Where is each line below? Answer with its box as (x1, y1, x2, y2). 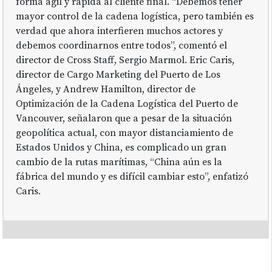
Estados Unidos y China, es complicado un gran (16, 141, 227, 154)
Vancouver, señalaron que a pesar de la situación (16, 112, 233, 124)
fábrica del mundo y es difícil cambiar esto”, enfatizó (16, 170, 249, 183)
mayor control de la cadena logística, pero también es (16, 10, 254, 22)
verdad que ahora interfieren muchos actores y (16, 24, 223, 37)
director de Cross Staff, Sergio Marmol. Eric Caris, (16, 53, 235, 66)
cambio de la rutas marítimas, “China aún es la (16, 155, 223, 168)
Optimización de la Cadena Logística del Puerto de (16, 97, 239, 110)
